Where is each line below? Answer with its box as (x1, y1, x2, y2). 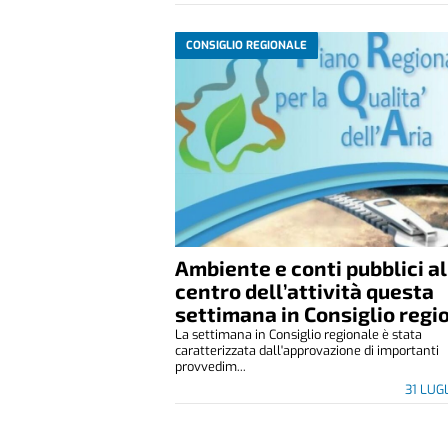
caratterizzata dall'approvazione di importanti (175, 341, 440, 359)
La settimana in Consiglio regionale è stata (175, 325, 423, 343)
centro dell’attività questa (175, 277, 435, 303)
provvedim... (175, 357, 247, 375)
